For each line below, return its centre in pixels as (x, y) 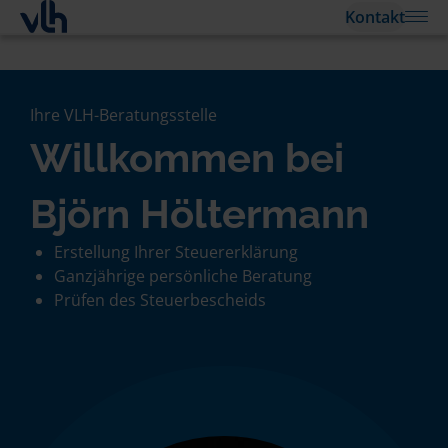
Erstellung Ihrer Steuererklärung (176, 252)
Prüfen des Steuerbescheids (160, 300)
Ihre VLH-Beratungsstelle (123, 115)
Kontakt (375, 16)
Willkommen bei (187, 157)
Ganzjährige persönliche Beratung (183, 276)
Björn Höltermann (199, 213)
